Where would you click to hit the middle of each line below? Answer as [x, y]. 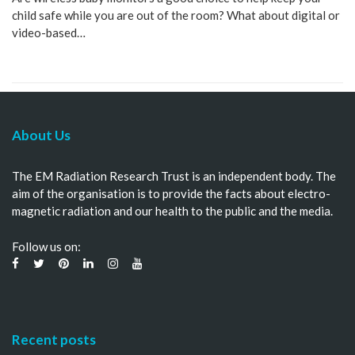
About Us [41, 135]
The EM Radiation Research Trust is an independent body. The [174, 176]
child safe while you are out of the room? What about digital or [176, 15]
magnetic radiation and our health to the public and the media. [172, 211]
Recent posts [54, 339]
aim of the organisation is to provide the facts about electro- [171, 193]
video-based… [49, 32]
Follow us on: [46, 246]
